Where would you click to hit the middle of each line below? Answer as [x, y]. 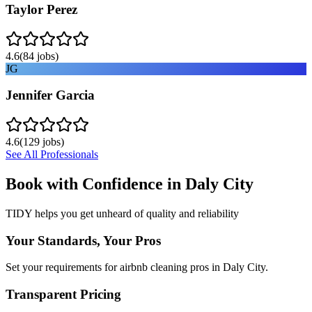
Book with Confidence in [95, 184]
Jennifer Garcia [50, 95]
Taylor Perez [41, 9]
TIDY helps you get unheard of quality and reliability [122, 213]
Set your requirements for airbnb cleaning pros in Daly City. [137, 267]
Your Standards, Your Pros [83, 240]
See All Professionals [52, 154]
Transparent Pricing [63, 294]
